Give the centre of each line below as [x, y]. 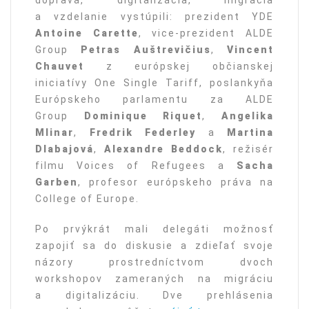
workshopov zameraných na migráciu [154, 278]
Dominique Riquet [143, 116]
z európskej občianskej [179, 66]
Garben [57, 182]
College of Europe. [87, 198]
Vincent [251, 49]
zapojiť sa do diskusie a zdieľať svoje [154, 245]
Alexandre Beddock [163, 149]
